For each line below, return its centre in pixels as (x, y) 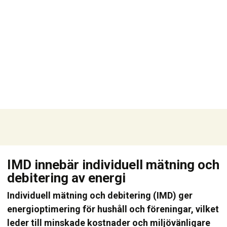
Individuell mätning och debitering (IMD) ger (100, 195)
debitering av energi (67, 178)
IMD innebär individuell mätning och (113, 165)
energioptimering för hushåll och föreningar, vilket (113, 209)
